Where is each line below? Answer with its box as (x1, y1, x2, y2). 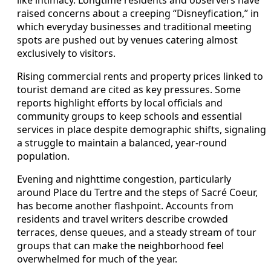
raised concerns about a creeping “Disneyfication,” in (17, 6, 259, 20)
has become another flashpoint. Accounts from (17, 198, 233, 212)
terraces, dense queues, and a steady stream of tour (17, 225, 256, 239)
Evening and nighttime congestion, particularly (17, 172, 231, 186)
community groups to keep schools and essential (17, 109, 242, 123)
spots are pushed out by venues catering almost (17, 33, 238, 47)
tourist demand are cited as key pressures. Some (17, 82, 241, 96)
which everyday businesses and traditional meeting (17, 19, 252, 33)
